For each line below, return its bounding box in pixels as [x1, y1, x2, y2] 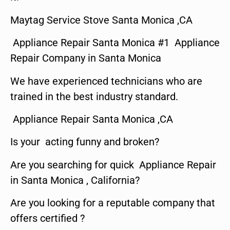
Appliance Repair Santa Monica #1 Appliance [10, 36, 220, 49]
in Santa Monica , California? [10, 174, 140, 186]
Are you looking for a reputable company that [10, 197, 215, 209]
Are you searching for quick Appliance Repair [10, 158, 216, 171]
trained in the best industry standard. [10, 90, 178, 103]
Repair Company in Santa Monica [10, 52, 161, 65]
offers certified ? [10, 212, 85, 225]
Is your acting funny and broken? [10, 136, 159, 148]
